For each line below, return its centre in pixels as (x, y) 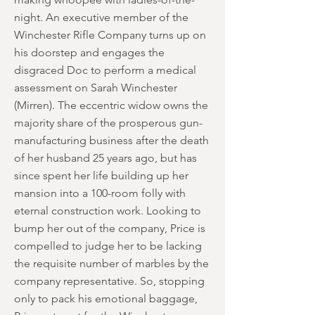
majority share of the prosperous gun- (108, 123)
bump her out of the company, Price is (110, 228)
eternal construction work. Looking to (108, 211)
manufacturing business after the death (111, 140)
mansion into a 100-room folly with (100, 193)
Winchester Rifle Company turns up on (110, 35)
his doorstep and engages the (89, 52)
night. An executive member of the (101, 17)
